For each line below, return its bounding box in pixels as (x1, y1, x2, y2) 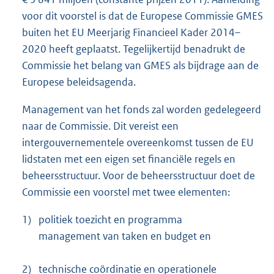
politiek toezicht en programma (39, 213, 182, 227)
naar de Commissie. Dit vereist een (22, 119, 179, 133)
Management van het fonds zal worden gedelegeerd (22, 103, 261, 117)
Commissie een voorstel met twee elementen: (22, 185, 230, 199)
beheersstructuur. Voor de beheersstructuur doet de (22, 169, 255, 183)
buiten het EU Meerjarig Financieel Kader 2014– (22, 25, 240, 39)
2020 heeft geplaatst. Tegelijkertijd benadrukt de (22, 42, 245, 56)
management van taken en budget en (39, 229, 211, 243)
